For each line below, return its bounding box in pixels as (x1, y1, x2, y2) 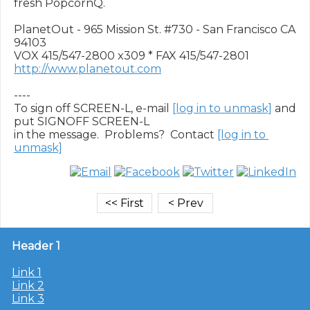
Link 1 (12, 266, 42, 279)
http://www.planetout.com (14, 62, 161, 75)
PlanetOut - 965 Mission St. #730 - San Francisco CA (14, 23, 295, 36)
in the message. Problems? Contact (14, 128, 217, 141)
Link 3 (12, 292, 44, 305)
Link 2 (12, 279, 44, 292)
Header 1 (12, 239, 60, 253)
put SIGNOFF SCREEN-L (14, 115, 149, 128)
